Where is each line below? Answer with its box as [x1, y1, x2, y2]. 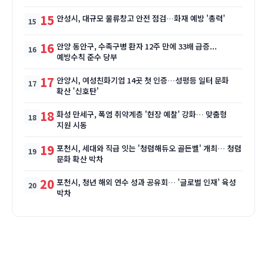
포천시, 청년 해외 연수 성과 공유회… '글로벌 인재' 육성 [57, 176, 236, 188]
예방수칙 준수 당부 [57, 51, 117, 63]
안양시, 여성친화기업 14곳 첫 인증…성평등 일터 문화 [57, 74, 229, 86]
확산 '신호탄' [57, 85, 99, 97]
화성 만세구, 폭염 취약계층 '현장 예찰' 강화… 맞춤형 [57, 108, 227, 120]
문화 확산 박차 [57, 153, 103, 164]
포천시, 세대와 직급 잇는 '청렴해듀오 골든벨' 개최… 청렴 [57, 142, 241, 154]
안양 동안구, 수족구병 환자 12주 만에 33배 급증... [57, 41, 217, 52]
